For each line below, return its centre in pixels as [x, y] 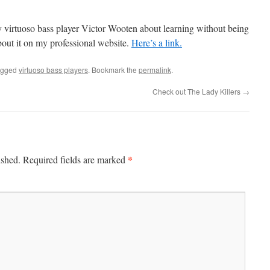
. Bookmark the [113, 70]
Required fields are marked [75, 159]
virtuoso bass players [53, 70]
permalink [155, 70]
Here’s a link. [157, 42]
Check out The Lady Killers [197, 91]
